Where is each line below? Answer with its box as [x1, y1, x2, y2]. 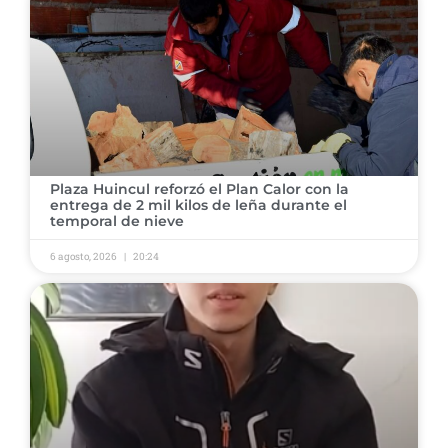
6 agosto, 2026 [50, 249, 119, 263]
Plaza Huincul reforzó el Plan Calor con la [50, 179, 349, 198]
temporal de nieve [50, 211, 184, 230]
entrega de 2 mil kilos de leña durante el [50, 195, 347, 214]
